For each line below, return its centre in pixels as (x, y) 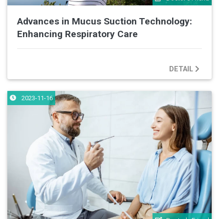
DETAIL (182, 69)
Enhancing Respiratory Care (77, 34)
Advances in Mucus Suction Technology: (105, 22)
